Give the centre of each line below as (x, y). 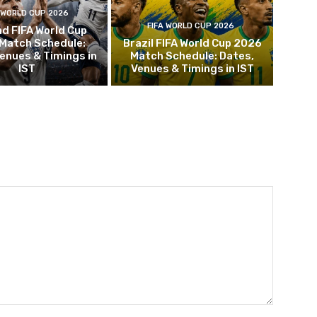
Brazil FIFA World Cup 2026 (192, 43)
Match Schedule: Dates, (192, 56)
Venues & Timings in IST (192, 68)
